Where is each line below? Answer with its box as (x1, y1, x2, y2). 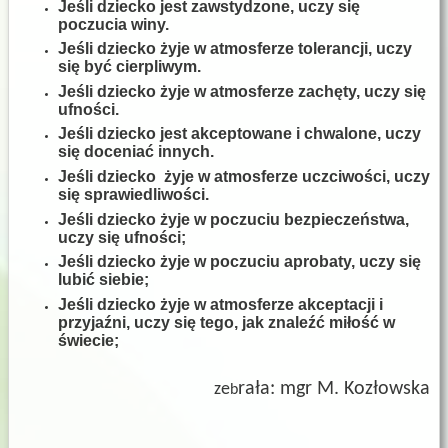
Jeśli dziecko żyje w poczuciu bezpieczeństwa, (58, 210, 409, 228)
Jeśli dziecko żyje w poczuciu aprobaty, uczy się (58, 253, 421, 271)
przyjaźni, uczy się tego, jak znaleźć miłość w (58, 313, 395, 331)
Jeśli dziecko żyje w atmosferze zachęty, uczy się (58, 82, 426, 100)
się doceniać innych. (58, 143, 214, 161)
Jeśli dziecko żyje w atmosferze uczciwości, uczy (58, 167, 430, 185)
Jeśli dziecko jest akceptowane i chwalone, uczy (58, 125, 421, 143)
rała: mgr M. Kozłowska (238, 379, 430, 400)
